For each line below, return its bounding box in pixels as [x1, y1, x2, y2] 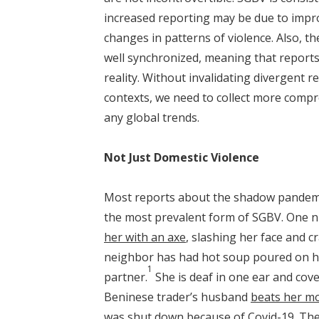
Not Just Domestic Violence [104, 150, 259, 165]
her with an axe [104, 229, 186, 245]
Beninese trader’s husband [104, 289, 251, 305]
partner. [104, 269, 147, 285]
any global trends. [104, 110, 199, 125]
